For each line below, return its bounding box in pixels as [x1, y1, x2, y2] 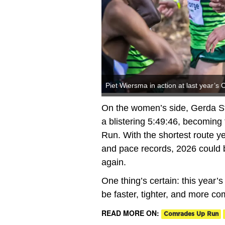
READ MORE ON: [101, 207, 161, 218]
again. [101, 157, 126, 167]
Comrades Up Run [164, 210, 218, 217]
